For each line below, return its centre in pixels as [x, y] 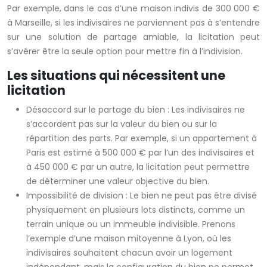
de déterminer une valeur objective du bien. [118, 181]
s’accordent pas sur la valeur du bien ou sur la [122, 124]
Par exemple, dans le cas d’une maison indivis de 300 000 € [133, 9]
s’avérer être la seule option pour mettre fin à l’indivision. [125, 52]
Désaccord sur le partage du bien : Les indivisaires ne [136, 110]
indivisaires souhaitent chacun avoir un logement [129, 253]
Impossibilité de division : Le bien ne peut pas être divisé [142, 196]
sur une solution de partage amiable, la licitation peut [133, 37]
